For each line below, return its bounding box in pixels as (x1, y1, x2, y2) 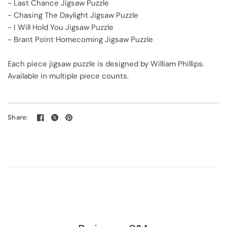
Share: (8, 113, 28, 122)
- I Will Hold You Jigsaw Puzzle (8, 22, 113, 32)
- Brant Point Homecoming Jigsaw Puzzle (8, 34, 153, 45)
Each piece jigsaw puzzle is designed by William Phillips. (8, 58, 204, 69)
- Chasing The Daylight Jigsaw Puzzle (8, 10, 138, 20)
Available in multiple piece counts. (8, 70, 129, 81)
